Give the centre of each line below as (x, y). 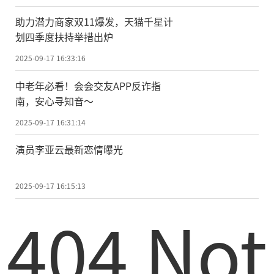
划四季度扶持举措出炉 (64, 36)
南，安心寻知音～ (54, 101)
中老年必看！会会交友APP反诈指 (88, 85)
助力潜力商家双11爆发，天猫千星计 (94, 21)
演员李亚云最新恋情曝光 (69, 150)
